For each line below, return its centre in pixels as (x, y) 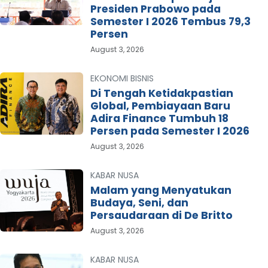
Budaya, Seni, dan (139, 202)
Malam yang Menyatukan (161, 190)
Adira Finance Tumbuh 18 (159, 118)
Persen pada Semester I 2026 (170, 131)
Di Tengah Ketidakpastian (162, 93)
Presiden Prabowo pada (155, 9)
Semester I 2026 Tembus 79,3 (170, 21)
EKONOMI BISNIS (122, 78)
